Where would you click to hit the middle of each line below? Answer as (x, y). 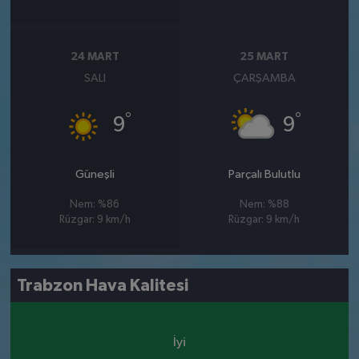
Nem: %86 (95, 205)
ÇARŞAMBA (264, 79)
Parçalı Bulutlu (264, 175)
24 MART (95, 56)
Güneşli (95, 175)
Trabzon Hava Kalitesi (103, 285)
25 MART (264, 56)
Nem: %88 (264, 205)
